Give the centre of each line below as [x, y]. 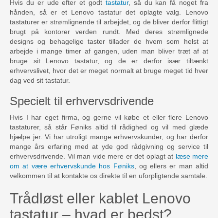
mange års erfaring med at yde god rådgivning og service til [109, 147]
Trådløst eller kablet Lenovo [100, 199]
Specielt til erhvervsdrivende [82, 101]
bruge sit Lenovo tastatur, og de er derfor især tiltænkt [109, 61]
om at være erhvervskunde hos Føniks [72, 166]
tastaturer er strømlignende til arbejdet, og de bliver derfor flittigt [109, 22]
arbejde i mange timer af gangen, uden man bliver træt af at [109, 51]
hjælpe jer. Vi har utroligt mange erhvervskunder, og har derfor [109, 137]
